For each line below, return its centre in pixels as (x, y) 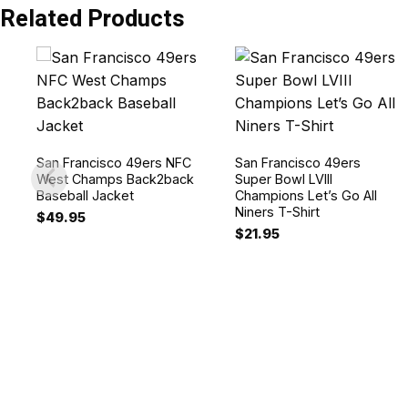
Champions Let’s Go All (306, 195)
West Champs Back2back (116, 178)
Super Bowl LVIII (283, 178)
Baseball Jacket (86, 195)
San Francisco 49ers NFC (114, 162)
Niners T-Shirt (277, 211)
